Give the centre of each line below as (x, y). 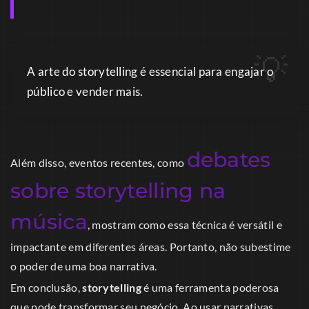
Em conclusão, (47, 288)
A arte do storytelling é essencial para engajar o (150, 72)
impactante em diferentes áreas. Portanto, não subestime (151, 247)
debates (229, 160)
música (49, 222)
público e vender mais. (85, 92)
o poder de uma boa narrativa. (84, 266)
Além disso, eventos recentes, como (99, 163)
